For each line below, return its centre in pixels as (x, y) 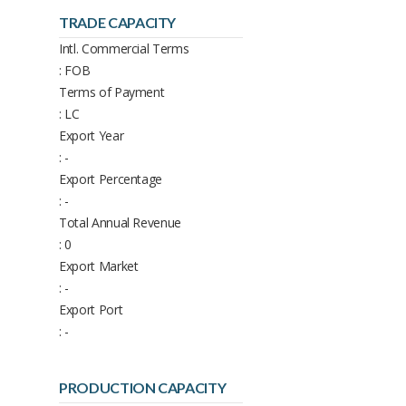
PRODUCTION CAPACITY (143, 387)
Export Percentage (111, 179)
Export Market (99, 266)
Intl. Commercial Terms (124, 48)
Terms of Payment (112, 92)
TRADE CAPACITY (118, 22)
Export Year (92, 135)
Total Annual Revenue (120, 222)
